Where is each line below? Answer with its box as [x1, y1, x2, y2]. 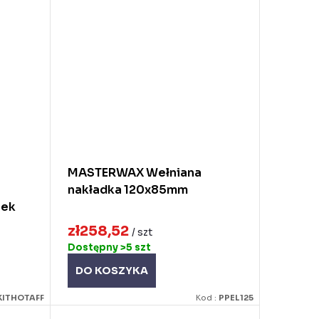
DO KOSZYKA [75, 264, 148, 277]
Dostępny [67, 241, 120, 253]
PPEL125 [219, 293, 253, 303]
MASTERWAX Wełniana [67, 164, 202, 180]
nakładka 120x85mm [67, 182, 188, 197]
